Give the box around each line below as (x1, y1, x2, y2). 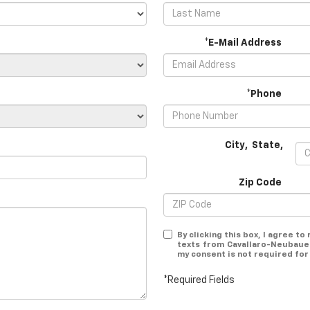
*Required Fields (163, 275, 235, 285)
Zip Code (239, 178, 282, 188)
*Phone (246, 89, 282, 99)
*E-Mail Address (204, 38, 282, 48)
